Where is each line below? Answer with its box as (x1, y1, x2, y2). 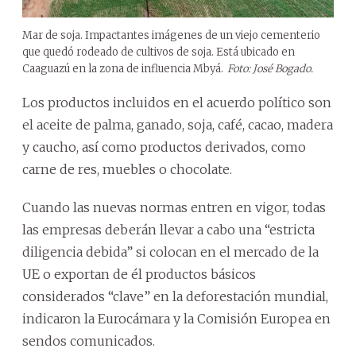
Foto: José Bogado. (227, 61, 313, 75)
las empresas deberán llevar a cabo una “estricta (22, 221, 315, 238)
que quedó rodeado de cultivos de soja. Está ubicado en (22, 44, 295, 59)
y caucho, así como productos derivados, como (22, 138, 306, 155)
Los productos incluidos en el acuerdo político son (22, 94, 331, 110)
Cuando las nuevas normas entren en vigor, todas (22, 199, 326, 215)
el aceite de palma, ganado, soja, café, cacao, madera (22, 116, 333, 133)
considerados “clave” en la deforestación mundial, (22, 288, 328, 304)
